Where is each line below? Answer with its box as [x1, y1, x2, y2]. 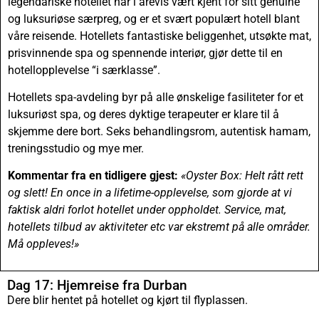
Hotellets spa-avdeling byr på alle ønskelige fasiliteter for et [8, 90, 303, 104]
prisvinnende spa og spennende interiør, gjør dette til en [8, 46, 283, 60]
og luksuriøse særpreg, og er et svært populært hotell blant [8, 11, 300, 26]
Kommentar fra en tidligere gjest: [8, 169, 178, 183]
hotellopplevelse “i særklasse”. [8, 63, 160, 77]
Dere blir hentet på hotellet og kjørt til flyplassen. [7, 293, 248, 307]
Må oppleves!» [8, 237, 79, 251]
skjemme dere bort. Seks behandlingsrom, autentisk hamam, [8, 124, 310, 138]
